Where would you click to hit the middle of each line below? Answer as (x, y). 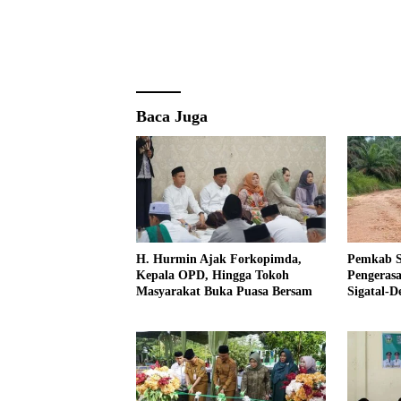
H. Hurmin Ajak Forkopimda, (219, 259)
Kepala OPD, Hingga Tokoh (213, 275)
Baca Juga (172, 116)
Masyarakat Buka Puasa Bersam (224, 291)
